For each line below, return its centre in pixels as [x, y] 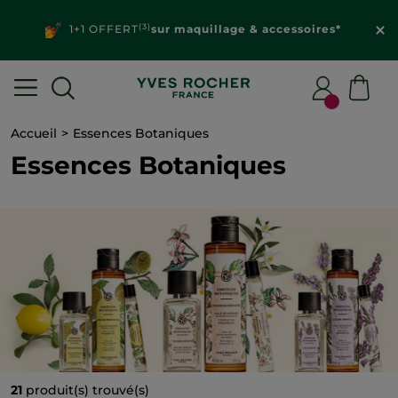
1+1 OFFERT [100, 29]
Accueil [34, 133]
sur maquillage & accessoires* [246, 29]
